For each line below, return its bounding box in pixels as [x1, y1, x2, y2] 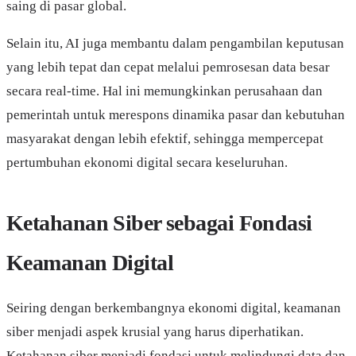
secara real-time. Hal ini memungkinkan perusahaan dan [6, 83, 323, 99]
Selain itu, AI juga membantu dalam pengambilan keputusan [6, 36, 344, 52]
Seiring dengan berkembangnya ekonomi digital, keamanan [6, 300, 341, 316]
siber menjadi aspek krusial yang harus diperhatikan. [6, 324, 304, 340]
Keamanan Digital [6, 250, 174, 276]
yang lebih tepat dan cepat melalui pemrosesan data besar [6, 60, 330, 75]
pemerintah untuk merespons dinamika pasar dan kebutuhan [6, 107, 345, 123]
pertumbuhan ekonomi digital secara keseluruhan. [6, 155, 288, 171]
